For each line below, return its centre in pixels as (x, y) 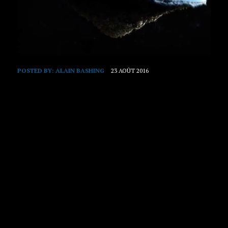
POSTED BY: (36, 71)
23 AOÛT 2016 (130, 71)
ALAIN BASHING (80, 71)
